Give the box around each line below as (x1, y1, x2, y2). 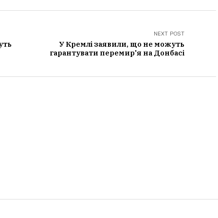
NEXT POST (154, 30, 184, 37)
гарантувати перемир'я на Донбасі (50, 48, 184, 57)
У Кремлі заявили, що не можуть (59, 39, 184, 49)
